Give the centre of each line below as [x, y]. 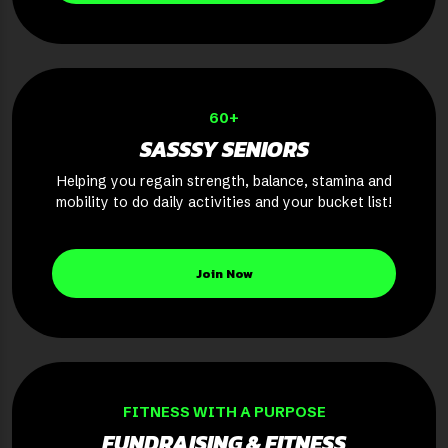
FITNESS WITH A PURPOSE [224, 412]
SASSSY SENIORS [224, 150]
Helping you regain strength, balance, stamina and [224, 181]
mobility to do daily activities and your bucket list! [224, 202]
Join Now [224, 274]
